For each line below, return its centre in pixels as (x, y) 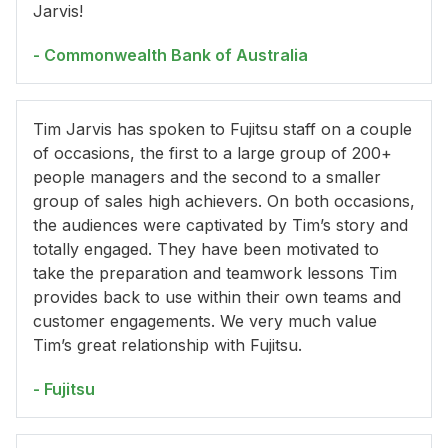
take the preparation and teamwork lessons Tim (215, 273)
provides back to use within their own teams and (217, 297)
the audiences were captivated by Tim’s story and (220, 225)
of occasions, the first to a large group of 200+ (212, 153)
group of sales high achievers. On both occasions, (224, 201)
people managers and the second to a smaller (207, 177)
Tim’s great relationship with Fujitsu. (167, 345)
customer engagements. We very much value (205, 321)
